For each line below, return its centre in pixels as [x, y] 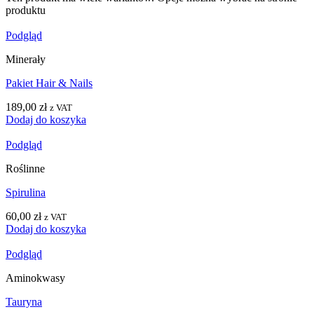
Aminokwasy [35, 278]
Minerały [26, 59]
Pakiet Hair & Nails [49, 83]
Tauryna [24, 301]
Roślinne [25, 168]
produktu [26, 10]
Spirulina [26, 192]
